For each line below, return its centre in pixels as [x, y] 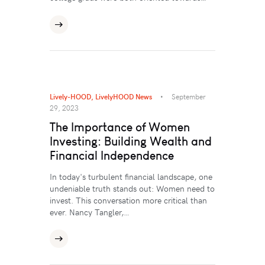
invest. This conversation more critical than [128, 200]
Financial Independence [112, 155]
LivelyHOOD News [124, 96]
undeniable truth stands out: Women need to [132, 188]
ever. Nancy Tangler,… [90, 212]
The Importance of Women [120, 127]
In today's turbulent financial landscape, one [131, 176]
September [189, 96]
